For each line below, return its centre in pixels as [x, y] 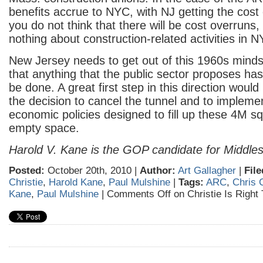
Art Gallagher [207, 171]
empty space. [44, 128]
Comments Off [139, 194]
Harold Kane [76, 182]
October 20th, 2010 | [92, 171]
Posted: [27, 171]
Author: [158, 171]
